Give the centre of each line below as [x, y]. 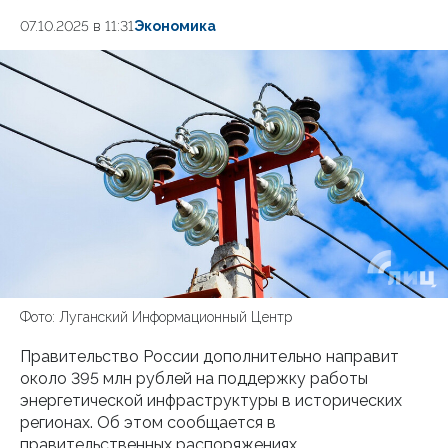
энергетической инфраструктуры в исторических [211, 400]
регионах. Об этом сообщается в [148, 422]
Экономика [175, 26]
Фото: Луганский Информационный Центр [156, 317]
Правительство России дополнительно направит [209, 356]
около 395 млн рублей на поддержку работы [194, 378]
